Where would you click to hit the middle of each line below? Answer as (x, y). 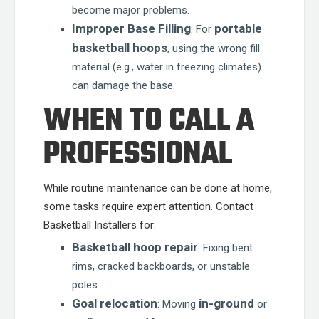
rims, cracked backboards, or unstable (161, 266)
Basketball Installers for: (100, 225)
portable (238, 28)
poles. (86, 285)
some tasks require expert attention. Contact (148, 206)
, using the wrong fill (214, 48)
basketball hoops (120, 48)
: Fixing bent (225, 248)
